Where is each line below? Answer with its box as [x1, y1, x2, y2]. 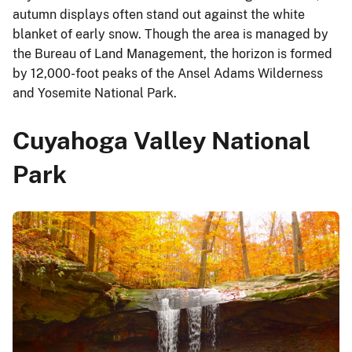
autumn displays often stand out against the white [13, 7, 305, 23]
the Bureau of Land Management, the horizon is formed [13, 46, 332, 62]
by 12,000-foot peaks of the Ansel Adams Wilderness [13, 66, 323, 82]
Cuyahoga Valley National [13, 126, 310, 155]
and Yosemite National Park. [13, 86, 177, 101]
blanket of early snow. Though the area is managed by [13, 27, 328, 42]
